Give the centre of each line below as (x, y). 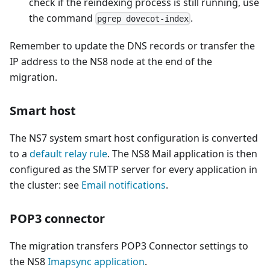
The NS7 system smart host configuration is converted (134, 138)
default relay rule (68, 153)
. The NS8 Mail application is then (182, 153)
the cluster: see (46, 185)
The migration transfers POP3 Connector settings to (129, 246)
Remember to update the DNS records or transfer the (132, 46)
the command (62, 18)
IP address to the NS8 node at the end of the (111, 61)
